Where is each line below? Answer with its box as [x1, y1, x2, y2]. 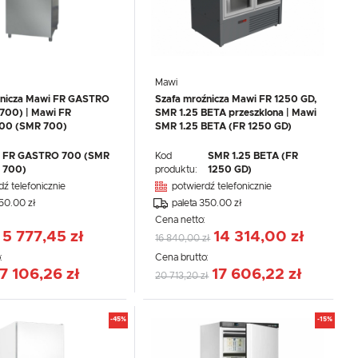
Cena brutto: [155, 252, 212, 262]
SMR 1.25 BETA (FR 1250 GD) [155, 121, 292, 132]
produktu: [155, 164, 201, 174]
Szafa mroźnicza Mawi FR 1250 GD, [155, 94, 317, 105]
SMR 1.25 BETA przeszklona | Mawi [155, 108, 317, 118]
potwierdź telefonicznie [172, 181, 272, 191]
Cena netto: [155, 214, 209, 225]
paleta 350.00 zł [172, 197, 243, 208]
